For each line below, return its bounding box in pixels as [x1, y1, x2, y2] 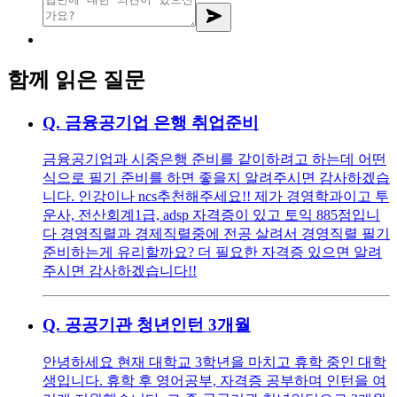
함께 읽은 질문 [7, 67, 145, 91]
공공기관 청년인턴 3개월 [65, 315, 251, 335]
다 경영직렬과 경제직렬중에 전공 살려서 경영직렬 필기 [43, 226, 390, 242]
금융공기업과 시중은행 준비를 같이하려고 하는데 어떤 [43, 152, 386, 167]
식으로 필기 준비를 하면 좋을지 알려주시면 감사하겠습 [43, 170, 390, 186]
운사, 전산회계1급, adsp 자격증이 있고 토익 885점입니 [43, 207, 380, 223]
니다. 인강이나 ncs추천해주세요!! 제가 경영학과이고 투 [43, 189, 389, 205]
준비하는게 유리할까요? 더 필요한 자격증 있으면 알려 [43, 245, 382, 261]
